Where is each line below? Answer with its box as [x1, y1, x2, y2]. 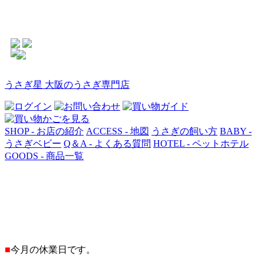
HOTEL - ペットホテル [153, 138, 249, 148]
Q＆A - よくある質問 [64, 138, 151, 148]
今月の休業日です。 [11, 245, 95, 255]
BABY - [220, 126, 252, 136]
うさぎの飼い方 [151, 126, 217, 136]
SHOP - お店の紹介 [5, 126, 84, 136]
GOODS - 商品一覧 [5, 151, 84, 161]
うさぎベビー [5, 138, 61, 148]
